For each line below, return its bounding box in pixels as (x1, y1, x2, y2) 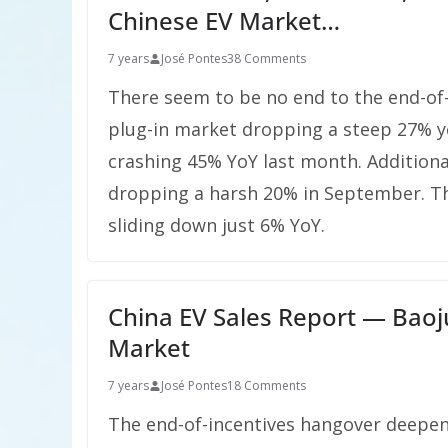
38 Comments (227, 50, 306, 67)
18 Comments (227, 377, 306, 394)
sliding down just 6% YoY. (108, 213, 325, 237)
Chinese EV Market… (108, 4, 340, 37)
